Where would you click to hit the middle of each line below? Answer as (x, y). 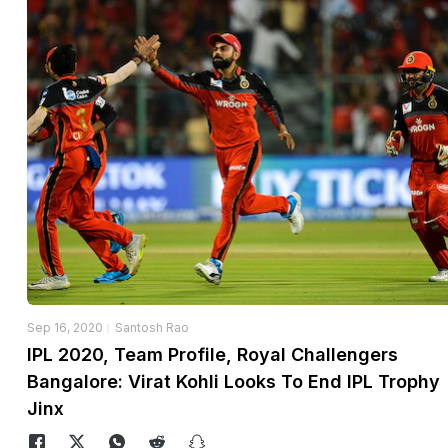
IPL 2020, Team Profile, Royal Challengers (212, 355)
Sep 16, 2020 (65, 328)
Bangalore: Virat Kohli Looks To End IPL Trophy (233, 382)
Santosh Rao (152, 328)
